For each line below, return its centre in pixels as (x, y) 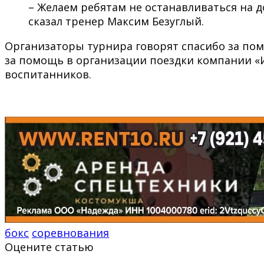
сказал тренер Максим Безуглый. (116, 21)
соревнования (70, 232)
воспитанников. (48, 74)
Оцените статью (49, 247)
